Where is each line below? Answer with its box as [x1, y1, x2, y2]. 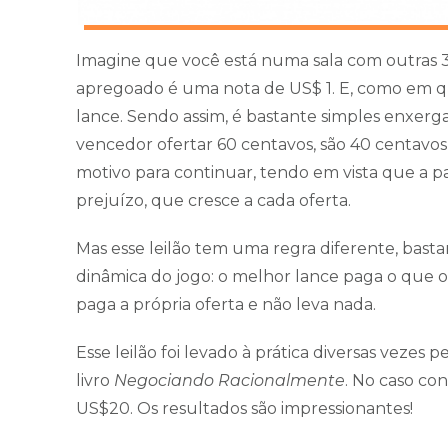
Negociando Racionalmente [114, 370, 345, 390]
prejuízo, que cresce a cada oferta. [76, 190, 351, 210]
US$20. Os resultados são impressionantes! [76, 398, 417, 418]
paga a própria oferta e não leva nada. [76, 294, 380, 314]
